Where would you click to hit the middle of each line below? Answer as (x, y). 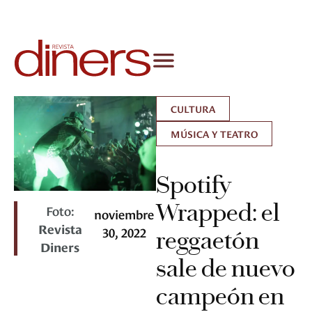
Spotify (193, 185)
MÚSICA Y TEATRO (214, 134)
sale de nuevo (226, 268)
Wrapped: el (218, 213)
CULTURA (193, 109)
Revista (60, 228)
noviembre (124, 214)
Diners (60, 247)
